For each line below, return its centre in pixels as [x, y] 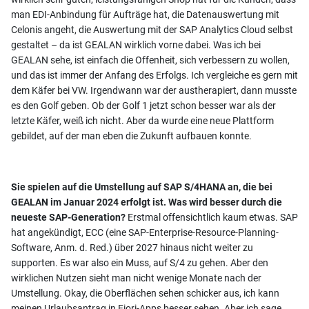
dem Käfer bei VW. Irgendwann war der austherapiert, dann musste [154, 90]
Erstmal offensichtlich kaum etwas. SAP [212, 217]
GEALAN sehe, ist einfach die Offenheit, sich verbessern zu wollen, [150, 60]
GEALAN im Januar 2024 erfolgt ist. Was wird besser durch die [147, 202]
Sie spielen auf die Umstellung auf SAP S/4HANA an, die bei [142, 187]
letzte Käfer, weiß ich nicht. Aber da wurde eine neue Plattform [142, 120]
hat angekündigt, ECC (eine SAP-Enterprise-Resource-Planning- [145, 232]
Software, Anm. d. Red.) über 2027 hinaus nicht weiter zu [132, 247]
